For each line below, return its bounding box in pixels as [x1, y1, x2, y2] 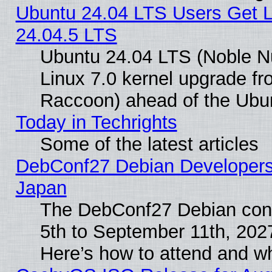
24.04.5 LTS [15, 24, 117, 46]
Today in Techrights [15, 111, 177, 133]
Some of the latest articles [39, 133, 259, 155]
